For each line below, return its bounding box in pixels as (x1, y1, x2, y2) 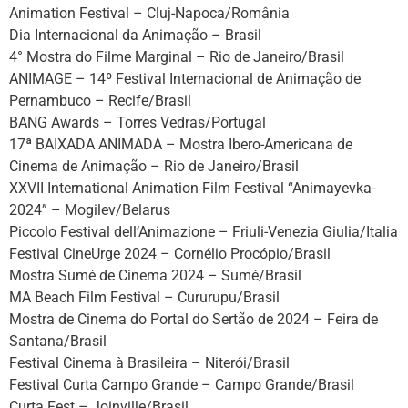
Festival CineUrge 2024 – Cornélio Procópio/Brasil (9, 245, 331, 263)
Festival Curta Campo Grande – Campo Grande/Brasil (9, 376, 354, 394)
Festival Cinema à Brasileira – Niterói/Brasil (9, 354, 290, 372)
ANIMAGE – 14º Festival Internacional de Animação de (9, 70, 361, 88)
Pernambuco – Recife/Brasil (9, 92, 191, 110)
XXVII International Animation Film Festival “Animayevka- (9, 179, 375, 198)
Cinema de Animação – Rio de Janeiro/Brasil (9, 158, 299, 176)
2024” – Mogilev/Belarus (9, 201, 170, 219)
